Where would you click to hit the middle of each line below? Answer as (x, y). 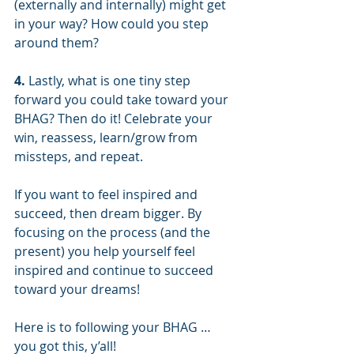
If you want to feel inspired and (107, 194)
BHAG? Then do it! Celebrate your (115, 118)
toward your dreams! (77, 289)
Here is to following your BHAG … (114, 327)
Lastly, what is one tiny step (109, 80)
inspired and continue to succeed (115, 270)
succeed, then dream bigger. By (109, 213)
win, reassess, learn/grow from (107, 137)
